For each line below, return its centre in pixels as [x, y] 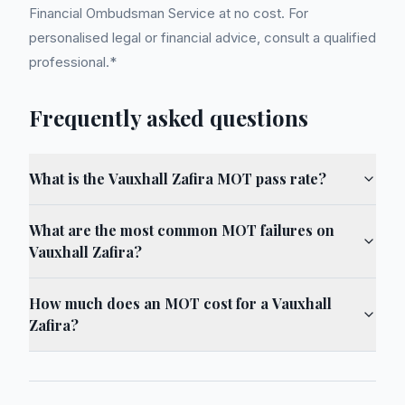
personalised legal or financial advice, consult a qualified [202, 38]
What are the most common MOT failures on [182, 230]
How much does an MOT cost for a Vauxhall [180, 303]
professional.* [73, 62]
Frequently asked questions [169, 118]
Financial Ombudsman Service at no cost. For [169, 13]
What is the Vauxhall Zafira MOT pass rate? [178, 179]
